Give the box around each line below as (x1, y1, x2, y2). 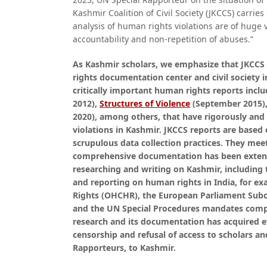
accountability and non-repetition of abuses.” (73, 33, 253, 45)
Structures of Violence (100, 98, 190, 109)
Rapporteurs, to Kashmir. (73, 242, 176, 253)
